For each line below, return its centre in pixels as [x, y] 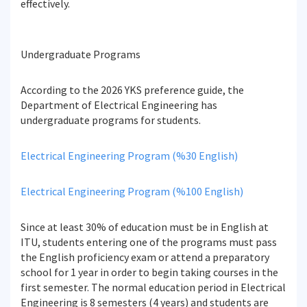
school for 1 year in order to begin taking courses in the [149, 272]
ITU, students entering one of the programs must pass [149, 242]
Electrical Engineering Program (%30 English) [130, 156]
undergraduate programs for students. [111, 120]
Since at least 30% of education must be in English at [145, 227]
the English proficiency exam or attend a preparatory [145, 257]
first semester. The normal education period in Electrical [153, 287]
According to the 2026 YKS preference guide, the [132, 90]
